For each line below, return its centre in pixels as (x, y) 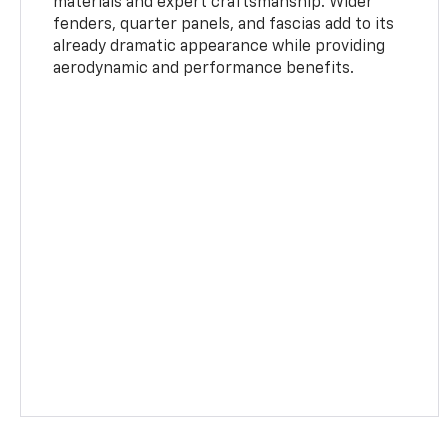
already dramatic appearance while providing (219, 47)
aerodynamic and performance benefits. (204, 69)
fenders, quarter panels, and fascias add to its (224, 25)
